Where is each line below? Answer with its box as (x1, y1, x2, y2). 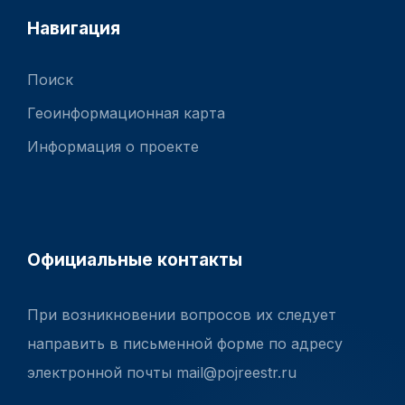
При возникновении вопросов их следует (27, 306, 336, 325)
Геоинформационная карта (27, 103, 225, 122)
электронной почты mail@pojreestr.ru (27, 363, 297, 382)
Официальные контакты (27, 249, 242, 271)
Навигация (27, 16, 120, 39)
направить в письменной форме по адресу (27, 334, 343, 353)
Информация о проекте (27, 137, 199, 155)
